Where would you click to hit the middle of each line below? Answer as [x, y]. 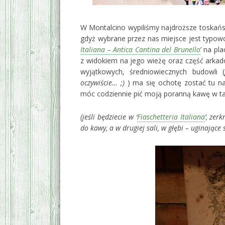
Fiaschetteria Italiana [171, 117]
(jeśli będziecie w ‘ [109, 117]
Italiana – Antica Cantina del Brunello [140, 50]
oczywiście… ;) [104, 83]
